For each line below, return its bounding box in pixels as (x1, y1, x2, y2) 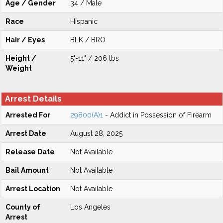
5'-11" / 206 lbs (70, 54, 119, 62)
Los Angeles (70, 203, 111, 211)
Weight (5, 64, 32, 72)
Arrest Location (5, 185, 60, 193)
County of (5, 203, 40, 211)
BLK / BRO (70, 36, 106, 44)
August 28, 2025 (70, 129, 122, 137)
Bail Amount (5, 166, 49, 174)
